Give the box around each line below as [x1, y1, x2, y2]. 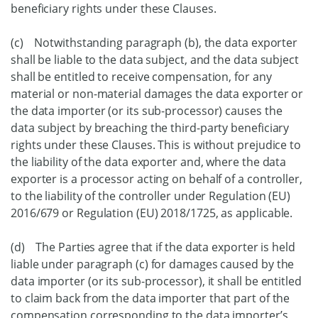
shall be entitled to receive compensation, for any [11, 69, 272, 84]
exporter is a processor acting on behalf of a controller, [11, 171, 302, 187]
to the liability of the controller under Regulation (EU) [11, 188, 290, 204]
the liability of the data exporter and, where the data [11, 154, 287, 170]
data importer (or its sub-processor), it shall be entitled [11, 273, 302, 289]
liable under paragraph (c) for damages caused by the [11, 256, 295, 272]
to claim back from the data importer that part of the [11, 290, 290, 306]
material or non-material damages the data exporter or [11, 86, 304, 102]
